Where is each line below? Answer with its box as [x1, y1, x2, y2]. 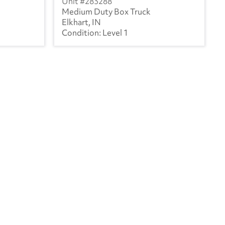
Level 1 [102, 27, 128, 38]
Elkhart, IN [62, 16, 101, 28]
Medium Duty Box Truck [62, 6, 151, 17]
